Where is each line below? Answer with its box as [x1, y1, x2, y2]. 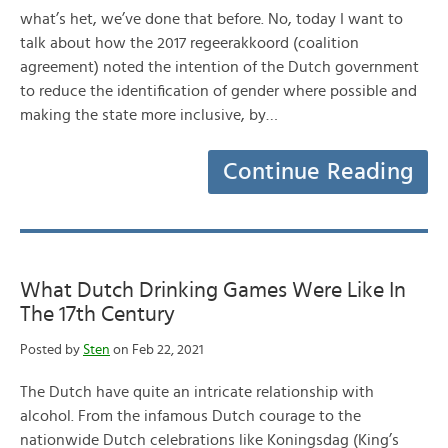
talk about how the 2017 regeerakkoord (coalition [20, 35, 359, 51]
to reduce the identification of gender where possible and [20, 83, 417, 99]
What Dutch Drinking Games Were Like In [20, 279, 406, 301]
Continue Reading [222, 160, 414, 184]
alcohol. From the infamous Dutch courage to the [20, 408, 361, 424]
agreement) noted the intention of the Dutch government [20, 59, 419, 75]
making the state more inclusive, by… [20, 107, 278, 123]
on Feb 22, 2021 [110, 343, 204, 357]
